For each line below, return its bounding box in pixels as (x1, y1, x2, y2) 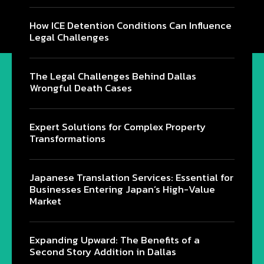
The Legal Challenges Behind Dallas (29, 68, 196, 84)
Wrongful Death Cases (29, 80, 132, 95)
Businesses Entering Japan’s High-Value (29, 181, 215, 197)
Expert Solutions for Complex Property (29, 118, 206, 134)
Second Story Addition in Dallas (29, 243, 176, 259)
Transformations (29, 130, 105, 146)
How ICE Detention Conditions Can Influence (29, 17, 232, 33)
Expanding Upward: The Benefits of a (29, 232, 200, 247)
